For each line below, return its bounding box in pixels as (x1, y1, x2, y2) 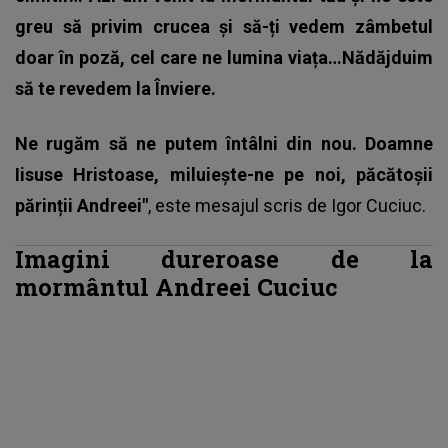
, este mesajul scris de (148, 195, 331, 217)
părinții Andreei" (15, 195, 148, 217)
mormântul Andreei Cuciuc (15, 271, 338, 303)
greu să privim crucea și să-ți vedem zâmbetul (15, 16, 433, 38)
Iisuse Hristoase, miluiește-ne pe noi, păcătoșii (15, 164, 433, 186)
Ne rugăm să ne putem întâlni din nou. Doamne (15, 133, 433, 155)
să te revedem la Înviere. (15, 78, 216, 100)
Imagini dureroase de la (15, 243, 433, 275)
